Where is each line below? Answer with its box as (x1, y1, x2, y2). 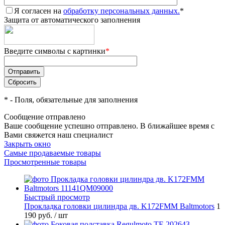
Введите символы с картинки (4, 47, 105, 56)
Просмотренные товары (4, 158, 86, 167)
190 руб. (24, 211, 54, 220)
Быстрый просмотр (24, 193, 90, 202)
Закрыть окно (4, 140, 51, 149)
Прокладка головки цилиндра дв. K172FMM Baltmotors (24, 202, 214, 211)
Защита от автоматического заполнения (4, 16, 140, 25)
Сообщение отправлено (4, 113, 85, 122)
